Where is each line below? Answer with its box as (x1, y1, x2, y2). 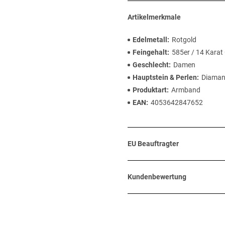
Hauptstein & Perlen (133, 73, 197, 81)
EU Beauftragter (128, 140, 179, 148)
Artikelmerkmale (128, 13, 181, 21)
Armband (171, 86, 200, 94)
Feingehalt (133, 48, 167, 56)
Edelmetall (133, 36, 167, 44)
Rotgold (172, 36, 196, 44)
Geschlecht (133, 61, 169, 69)
